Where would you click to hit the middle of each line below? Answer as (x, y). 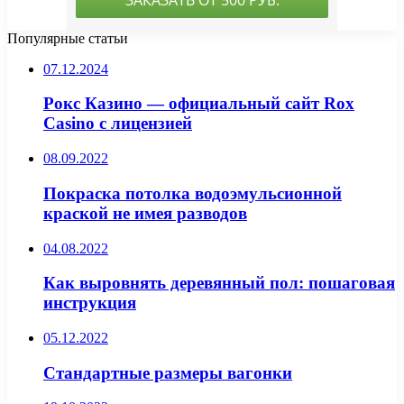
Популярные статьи (68, 38)
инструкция (90, 303)
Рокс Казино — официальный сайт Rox (199, 104)
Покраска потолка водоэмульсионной (193, 193)
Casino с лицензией (118, 124)
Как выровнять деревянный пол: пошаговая (219, 283)
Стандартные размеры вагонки (168, 372)
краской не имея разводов (145, 213)
